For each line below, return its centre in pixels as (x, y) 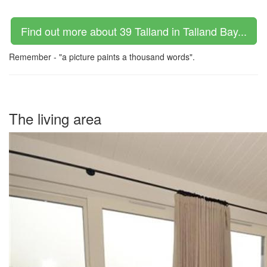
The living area (55, 118)
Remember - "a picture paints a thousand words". (102, 57)
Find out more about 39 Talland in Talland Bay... (133, 31)
